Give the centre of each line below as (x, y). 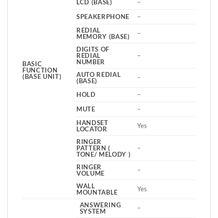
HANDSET (92, 122)
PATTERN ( (93, 148)
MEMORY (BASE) (103, 36)
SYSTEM (93, 211)
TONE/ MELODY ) (104, 154)
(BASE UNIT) (42, 76)
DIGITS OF (93, 49)
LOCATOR (92, 129)
